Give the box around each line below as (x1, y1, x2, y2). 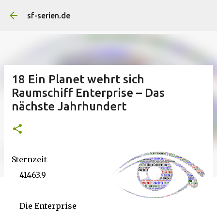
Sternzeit (12, 155, 47, 164)
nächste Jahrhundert (12, 100, 126, 113)
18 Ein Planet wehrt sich (12, 73, 144, 86)
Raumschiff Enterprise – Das (12, 86, 165, 99)
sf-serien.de (27, 11, 70, 20)
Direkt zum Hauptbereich (77, 8, 164, 16)
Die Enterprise (12, 201, 77, 211)
